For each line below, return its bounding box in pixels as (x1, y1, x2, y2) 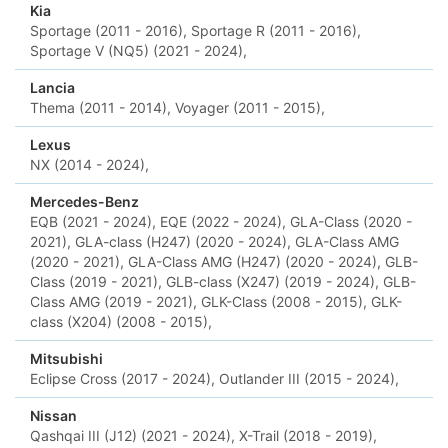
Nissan (30, 407, 77, 424)
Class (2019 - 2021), (30, 273, 162, 290)
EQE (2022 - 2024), (160, 213, 286, 230)
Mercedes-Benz (30, 193, 139, 210)
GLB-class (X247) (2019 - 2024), (166, 273, 379, 290)
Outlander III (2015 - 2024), (219, 370, 399, 387)
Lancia (30, 79, 75, 96)
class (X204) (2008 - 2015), (30, 313, 212, 330)
